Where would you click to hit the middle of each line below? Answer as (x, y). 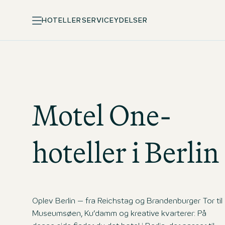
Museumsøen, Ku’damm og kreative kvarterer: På (119, 214)
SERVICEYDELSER (115, 21)
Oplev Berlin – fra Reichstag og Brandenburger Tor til (127, 201)
